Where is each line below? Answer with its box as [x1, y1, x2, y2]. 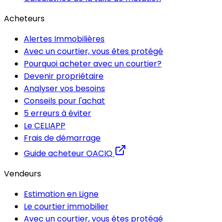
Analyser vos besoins [24, 83, 105, 95]
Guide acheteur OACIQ [24, 148, 112, 160]
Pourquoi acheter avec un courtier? [24, 58, 162, 70]
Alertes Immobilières [24, 33, 105, 45]
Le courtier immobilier [24, 201, 109, 213]
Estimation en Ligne [24, 188, 99, 200]
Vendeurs [4, 168, 41, 180]
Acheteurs [4, 13, 45, 25]
